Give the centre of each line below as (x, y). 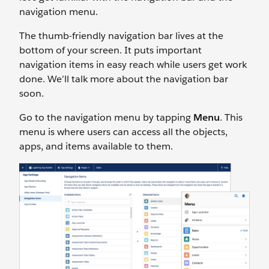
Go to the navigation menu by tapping (106, 117)
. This (231, 117)
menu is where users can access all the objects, (123, 132)
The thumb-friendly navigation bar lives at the (121, 36)
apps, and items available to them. (96, 146)
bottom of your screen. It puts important (110, 50)
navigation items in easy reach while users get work (133, 65)
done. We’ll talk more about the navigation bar (124, 79)
